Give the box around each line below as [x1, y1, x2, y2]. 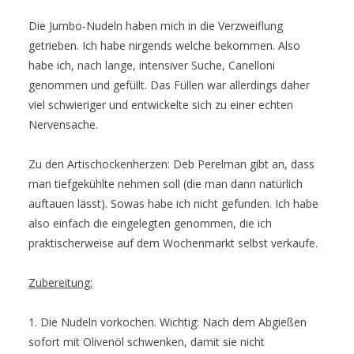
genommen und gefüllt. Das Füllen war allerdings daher [28, 77, 310, 93]
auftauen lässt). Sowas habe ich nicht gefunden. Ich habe [28, 196, 318, 212]
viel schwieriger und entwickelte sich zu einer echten [28, 97, 293, 113]
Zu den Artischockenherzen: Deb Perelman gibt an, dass [28, 156, 314, 172]
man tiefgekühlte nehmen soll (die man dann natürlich [28, 176, 303, 192]
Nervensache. [28, 117, 98, 133]
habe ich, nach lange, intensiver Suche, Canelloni [28, 58, 275, 73]
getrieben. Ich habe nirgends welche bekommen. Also [28, 38, 300, 54]
